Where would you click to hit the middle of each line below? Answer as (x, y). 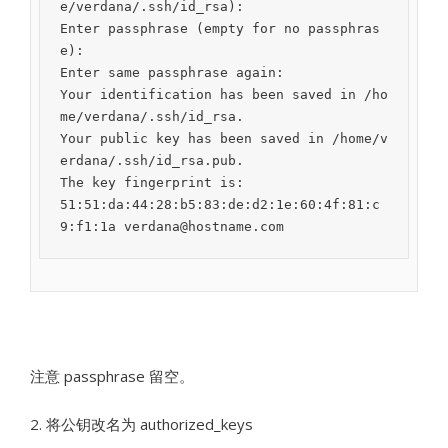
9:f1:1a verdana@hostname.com (172, 226)
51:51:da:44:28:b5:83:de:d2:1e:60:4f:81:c (220, 204)
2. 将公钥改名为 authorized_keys (141, 424)
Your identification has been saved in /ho (224, 94)
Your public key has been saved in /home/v (224, 138)
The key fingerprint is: (152, 182)
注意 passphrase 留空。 (112, 376)
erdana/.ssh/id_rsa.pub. (152, 160)
